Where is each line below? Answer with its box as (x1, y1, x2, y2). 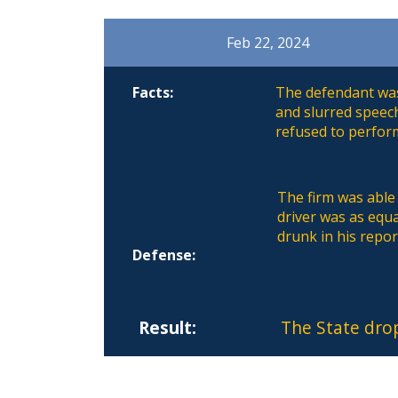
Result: (138, 314, 196, 339)
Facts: (132, 83, 174, 103)
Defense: (132, 245, 196, 266)
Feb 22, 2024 (227, 33, 310, 53)
